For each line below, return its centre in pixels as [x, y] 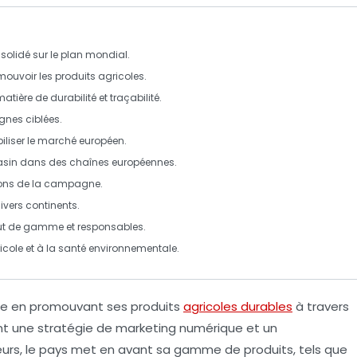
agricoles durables [238, 307]
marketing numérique [179, 328]
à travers [321, 307]
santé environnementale [118, 249]
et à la [41, 249]
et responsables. [105, 227]
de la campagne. [59, 184]
